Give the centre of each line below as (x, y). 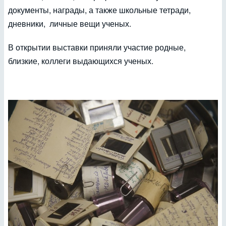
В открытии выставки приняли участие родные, (97, 47)
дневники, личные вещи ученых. (70, 24)
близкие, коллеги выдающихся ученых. (81, 61)
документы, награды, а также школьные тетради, (99, 10)
